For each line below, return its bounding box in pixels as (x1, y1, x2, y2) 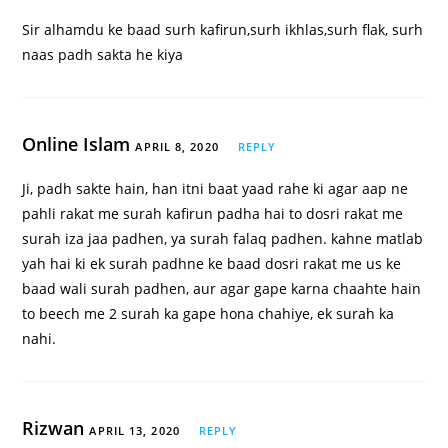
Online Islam (22, 132, 136, 157)
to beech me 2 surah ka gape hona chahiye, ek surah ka (22, 304, 395, 324)
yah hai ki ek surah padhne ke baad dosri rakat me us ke (22, 254, 402, 274)
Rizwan (22, 416, 90, 441)
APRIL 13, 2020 (89, 423, 180, 439)
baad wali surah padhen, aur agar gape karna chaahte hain (22, 279, 422, 299)
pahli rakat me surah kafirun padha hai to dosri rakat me (22, 204, 404, 224)
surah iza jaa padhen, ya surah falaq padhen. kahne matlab (22, 229, 424, 249)
